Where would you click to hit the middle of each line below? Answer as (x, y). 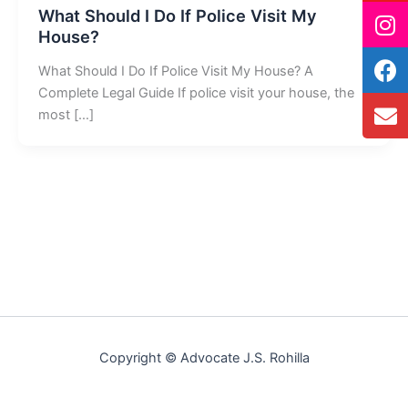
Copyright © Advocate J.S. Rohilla (204, 358)
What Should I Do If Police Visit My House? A (175, 71)
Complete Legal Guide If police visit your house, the (196, 93)
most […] (66, 115)
